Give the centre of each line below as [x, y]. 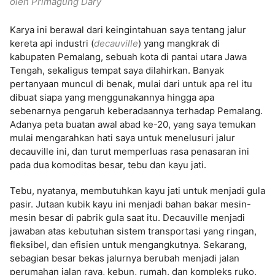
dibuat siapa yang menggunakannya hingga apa [112, 97]
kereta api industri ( [52, 43]
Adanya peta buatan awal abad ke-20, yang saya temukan [133, 124]
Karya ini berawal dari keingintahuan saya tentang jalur [128, 30]
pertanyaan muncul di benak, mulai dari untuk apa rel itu [131, 84]
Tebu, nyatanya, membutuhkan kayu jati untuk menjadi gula [137, 191]
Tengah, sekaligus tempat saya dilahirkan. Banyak [117, 70]
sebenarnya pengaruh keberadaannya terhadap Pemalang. [136, 111]
